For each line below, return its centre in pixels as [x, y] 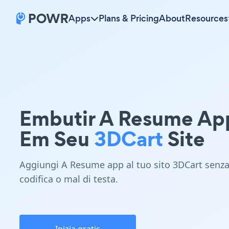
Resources [207, 18]
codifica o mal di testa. [69, 179]
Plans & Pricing [129, 18]
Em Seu [57, 139]
